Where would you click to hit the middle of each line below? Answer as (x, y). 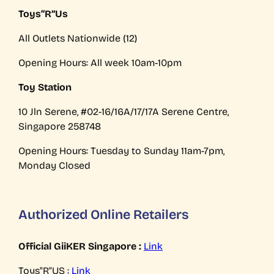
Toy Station (45, 87)
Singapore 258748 (60, 127)
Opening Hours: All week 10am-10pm (100, 63)
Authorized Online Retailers (104, 215)
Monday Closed (54, 166)
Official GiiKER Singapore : (80, 246)
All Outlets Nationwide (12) (78, 39)
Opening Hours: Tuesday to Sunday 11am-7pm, (121, 151)
